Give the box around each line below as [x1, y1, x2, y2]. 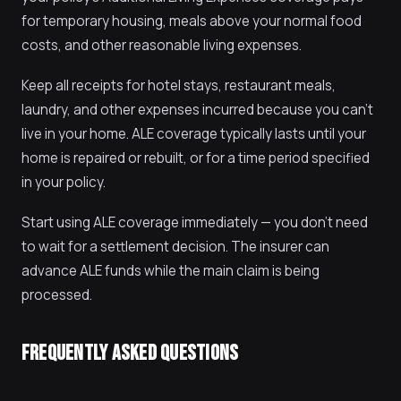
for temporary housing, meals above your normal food [21, 12, 362, 30]
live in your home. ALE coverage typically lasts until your [21, 124, 366, 143]
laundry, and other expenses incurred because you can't [21, 100, 373, 119]
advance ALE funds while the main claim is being [21, 261, 320, 280]
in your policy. [21, 173, 106, 192]
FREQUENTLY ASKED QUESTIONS [21, 340, 239, 366]
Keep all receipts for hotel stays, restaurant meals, [21, 76, 336, 95]
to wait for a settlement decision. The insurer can [21, 237, 329, 256]
